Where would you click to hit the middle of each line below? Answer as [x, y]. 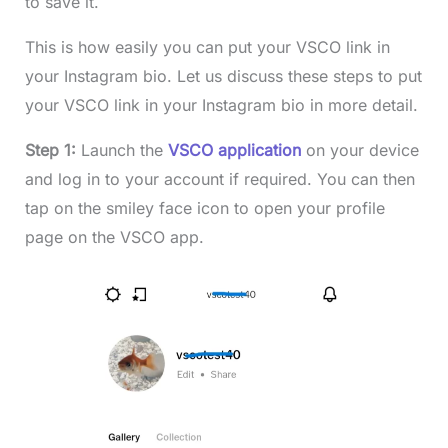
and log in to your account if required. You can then [219, 179]
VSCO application [234, 150]
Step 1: [52, 150]
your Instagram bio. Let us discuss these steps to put [223, 76]
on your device [359, 150]
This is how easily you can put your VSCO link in [207, 47]
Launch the [124, 150]
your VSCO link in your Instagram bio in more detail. [221, 105]
